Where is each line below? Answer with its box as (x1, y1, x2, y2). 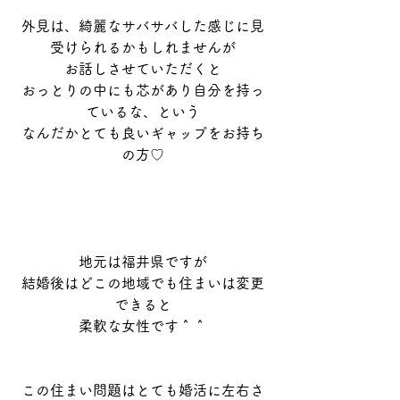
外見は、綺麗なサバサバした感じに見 (21, 18, 264, 33)
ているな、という (86, 104, 200, 119)
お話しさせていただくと (64, 61, 221, 76)
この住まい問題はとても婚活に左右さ (21, 382, 264, 397)
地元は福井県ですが (79, 254, 207, 269)
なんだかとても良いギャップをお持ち (21, 125, 264, 140)
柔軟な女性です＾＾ (79, 318, 207, 333)
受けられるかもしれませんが (50, 39, 236, 54)
